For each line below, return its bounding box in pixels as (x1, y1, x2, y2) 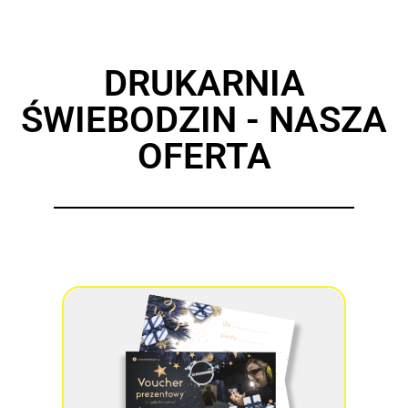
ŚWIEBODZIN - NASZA (21, 98, 387, 142)
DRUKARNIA (103, 62, 305, 106)
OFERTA (137, 135, 271, 178)
